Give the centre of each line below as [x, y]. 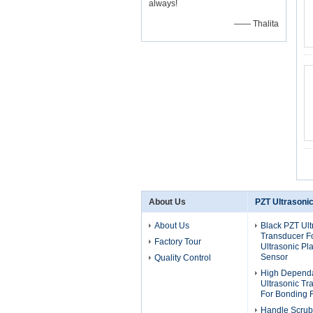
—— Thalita [256, 24]
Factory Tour [178, 242]
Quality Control [183, 258]
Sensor [274, 257]
